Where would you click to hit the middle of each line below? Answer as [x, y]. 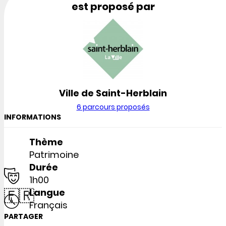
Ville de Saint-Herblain [113, 93]
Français [48, 205]
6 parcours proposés [113, 107]
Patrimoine [54, 155]
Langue [47, 193]
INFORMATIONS [33, 117]
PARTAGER [23, 217]
